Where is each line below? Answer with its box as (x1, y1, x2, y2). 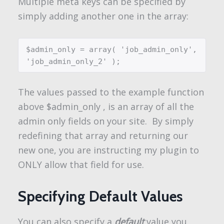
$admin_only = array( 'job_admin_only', (26, 44, 197, 54)
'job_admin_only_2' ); (26, 56, 121, 66)
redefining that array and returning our (17, 129, 188, 142)
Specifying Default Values (17, 187, 182, 205)
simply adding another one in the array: (17, 10, 188, 22)
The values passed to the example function (17, 86, 204, 98)
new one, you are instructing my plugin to (17, 144, 199, 156)
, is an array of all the (100, 100, 194, 113)
